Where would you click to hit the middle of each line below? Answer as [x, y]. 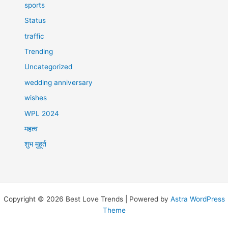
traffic [35, 36]
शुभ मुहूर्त [36, 144]
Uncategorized [49, 67]
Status [35, 21]
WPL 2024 [42, 113]
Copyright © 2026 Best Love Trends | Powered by [87, 199]
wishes [36, 98]
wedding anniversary [59, 82]
